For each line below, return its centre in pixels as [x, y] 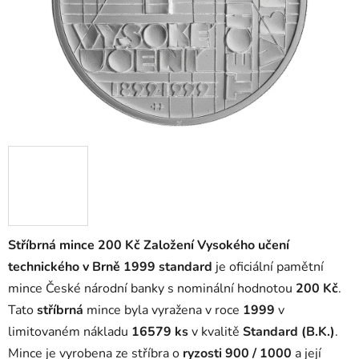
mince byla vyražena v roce [163, 311]
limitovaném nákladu [70, 332]
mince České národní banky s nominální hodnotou [152, 289]
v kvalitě [216, 332]
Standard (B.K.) [289, 332]
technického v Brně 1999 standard [110, 267]
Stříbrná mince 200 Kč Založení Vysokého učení [149, 246]
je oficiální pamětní [268, 267]
